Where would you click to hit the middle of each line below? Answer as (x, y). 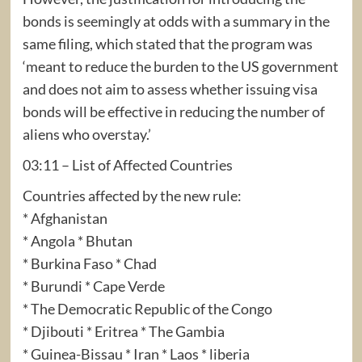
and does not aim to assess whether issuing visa (170, 88)
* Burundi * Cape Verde (93, 286)
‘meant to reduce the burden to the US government (180, 66)
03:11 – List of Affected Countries (127, 164)
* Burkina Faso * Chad (89, 263)
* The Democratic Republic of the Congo (147, 308)
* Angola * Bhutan (77, 240)
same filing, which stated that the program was (167, 43)
